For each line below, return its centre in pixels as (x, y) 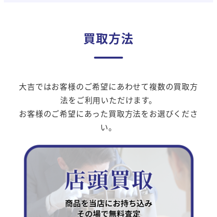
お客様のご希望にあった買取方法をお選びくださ (108, 114)
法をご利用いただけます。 (108, 100)
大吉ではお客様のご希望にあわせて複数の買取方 (108, 86)
